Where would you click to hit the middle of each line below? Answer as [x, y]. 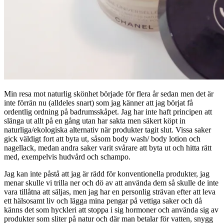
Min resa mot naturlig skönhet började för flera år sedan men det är [109, 93]
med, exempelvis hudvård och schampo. [67, 156]
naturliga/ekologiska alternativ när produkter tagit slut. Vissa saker [107, 129]
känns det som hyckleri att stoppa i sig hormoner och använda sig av [111, 209]
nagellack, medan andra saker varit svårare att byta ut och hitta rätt [108, 147]
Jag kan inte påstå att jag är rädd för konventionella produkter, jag [107, 173]
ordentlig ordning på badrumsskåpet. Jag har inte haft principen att [108, 111]
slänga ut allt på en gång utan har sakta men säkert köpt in [95, 120]
